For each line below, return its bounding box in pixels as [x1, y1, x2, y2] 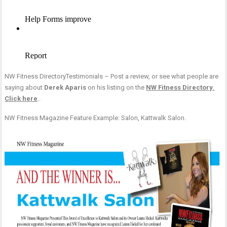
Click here [5, 95, 38, 103]
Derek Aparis [44, 84, 87, 92]
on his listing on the [86, 84, 146, 92]
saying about [5, 84, 45, 92]
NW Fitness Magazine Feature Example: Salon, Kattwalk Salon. [5, 114, 186, 122]
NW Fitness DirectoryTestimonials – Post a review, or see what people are [5, 72, 219, 81]
